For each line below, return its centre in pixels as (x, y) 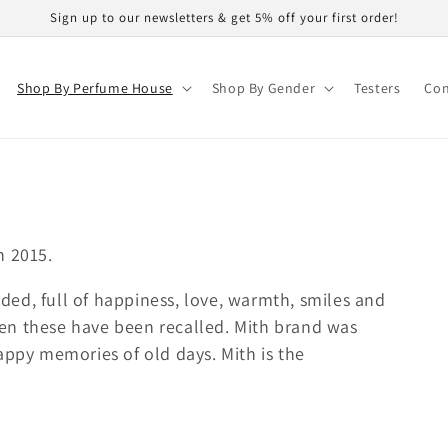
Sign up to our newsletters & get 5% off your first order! (224, 17)
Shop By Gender (263, 87)
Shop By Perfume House (95, 87)
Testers (377, 87)
